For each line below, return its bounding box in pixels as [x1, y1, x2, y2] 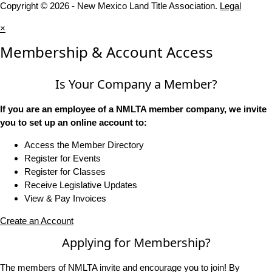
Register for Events [24, 153, 101, 164]
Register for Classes [24, 166, 106, 177]
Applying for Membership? [61, 234, 211, 251]
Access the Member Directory [24, 140, 144, 151]
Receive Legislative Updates [24, 180, 137, 191]
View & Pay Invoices [24, 193, 106, 204]
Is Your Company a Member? [55, 76, 217, 93]
